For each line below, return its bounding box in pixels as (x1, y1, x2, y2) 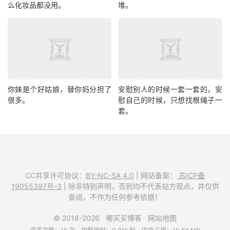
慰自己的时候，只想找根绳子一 (118, 95, 222, 104)
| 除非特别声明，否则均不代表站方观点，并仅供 (61, 181, 219, 190)
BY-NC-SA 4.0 (86, 170, 134, 180)
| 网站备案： (134, 170, 177, 180)
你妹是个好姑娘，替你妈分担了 (8, 84, 112, 93)
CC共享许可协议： (25, 170, 86, 180)
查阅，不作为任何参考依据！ (68, 192, 162, 201)
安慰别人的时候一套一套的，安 (118, 84, 222, 93)
